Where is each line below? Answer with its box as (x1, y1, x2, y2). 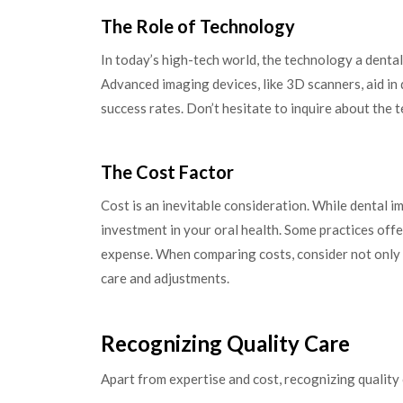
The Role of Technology (101, 15, 295, 38)
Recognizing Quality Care (101, 330, 350, 357)
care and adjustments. (101, 269, 229, 286)
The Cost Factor (101, 160, 234, 183)
